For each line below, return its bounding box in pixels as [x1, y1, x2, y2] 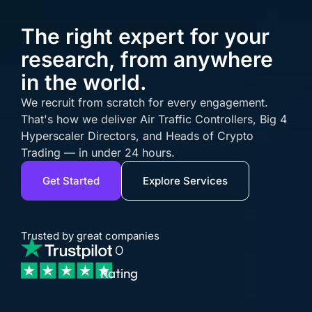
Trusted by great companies [21, 228, 159, 242]
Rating [100, 264, 139, 281]
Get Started [42, 173, 100, 187]
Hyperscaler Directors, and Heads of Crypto [21, 128, 253, 143]
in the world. [21, 69, 147, 95]
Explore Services [143, 173, 228, 187]
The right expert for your [21, 23, 270, 49]
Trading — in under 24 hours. [21, 145, 175, 159]
